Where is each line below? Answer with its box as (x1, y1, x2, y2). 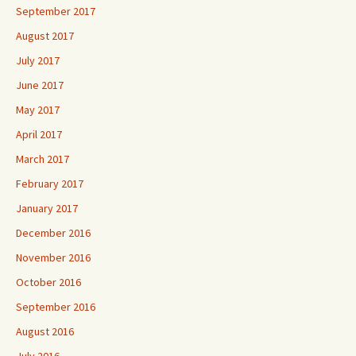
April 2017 (16, 126, 62, 141)
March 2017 (16, 151, 69, 166)
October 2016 (16, 274, 81, 289)
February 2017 (16, 176, 83, 191)
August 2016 (16, 323, 74, 339)
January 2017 (16, 200, 78, 215)
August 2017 (16, 28, 74, 43)
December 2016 (16, 225, 91, 240)
